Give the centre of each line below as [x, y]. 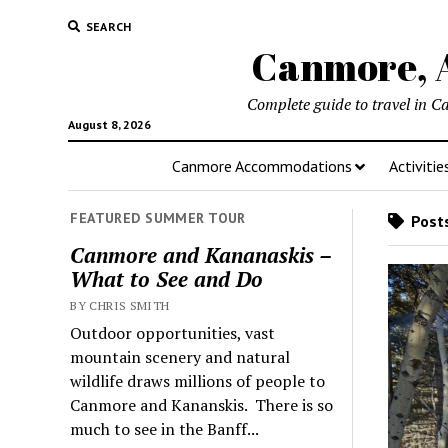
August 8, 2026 [109, 124]
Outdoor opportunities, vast [173, 332]
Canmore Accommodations [262, 166]
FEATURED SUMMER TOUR [158, 218]
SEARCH [108, 26]
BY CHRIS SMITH [120, 305]
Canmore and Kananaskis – [201, 254]
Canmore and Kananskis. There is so [202, 404]
